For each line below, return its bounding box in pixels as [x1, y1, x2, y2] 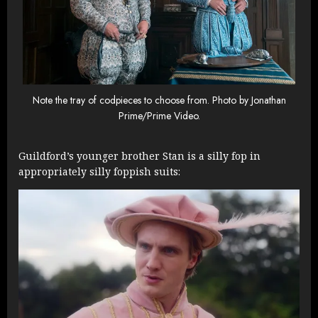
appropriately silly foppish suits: [18, 165, 180, 179]
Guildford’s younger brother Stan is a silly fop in [18, 149, 261, 163]
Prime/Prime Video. [118, 109, 200, 124]
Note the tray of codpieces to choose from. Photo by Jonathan [32, 93, 286, 108]
